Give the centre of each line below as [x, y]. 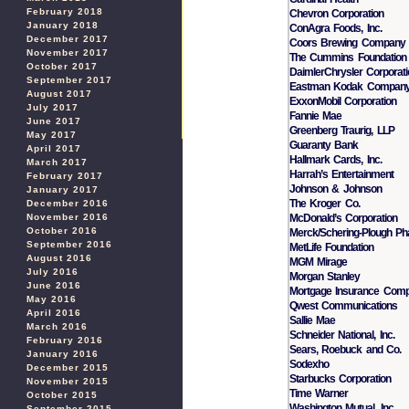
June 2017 [54, 121]
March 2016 [57, 326]
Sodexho [309, 364]
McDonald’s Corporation [344, 218]
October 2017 [62, 66]
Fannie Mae [316, 115]
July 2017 [52, 107]
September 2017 [69, 80]
